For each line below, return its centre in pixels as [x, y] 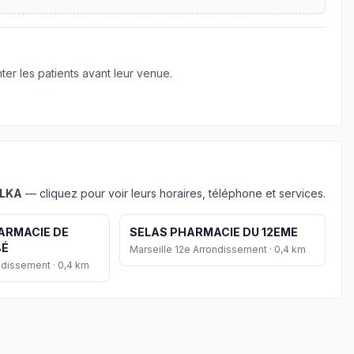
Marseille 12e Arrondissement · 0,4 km [217, 249]
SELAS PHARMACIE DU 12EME [213, 232]
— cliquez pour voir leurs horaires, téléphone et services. [174, 193]
